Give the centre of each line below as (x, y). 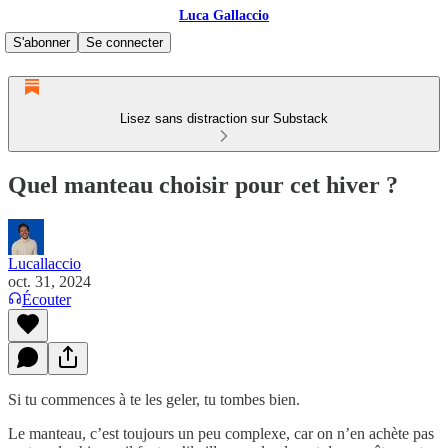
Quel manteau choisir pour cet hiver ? (203, 184)
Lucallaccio (44, 263)
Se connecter (124, 42)
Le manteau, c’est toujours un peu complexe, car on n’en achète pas (221, 433)
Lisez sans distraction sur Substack (224, 118)
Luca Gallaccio (224, 15)
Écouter (46, 299)
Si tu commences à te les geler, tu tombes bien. (154, 399)
